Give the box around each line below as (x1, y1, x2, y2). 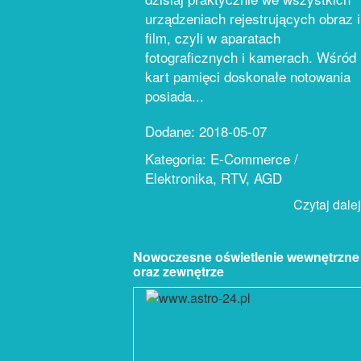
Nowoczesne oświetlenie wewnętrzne (133, 247, 359, 266)
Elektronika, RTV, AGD (145, 168, 282, 188)
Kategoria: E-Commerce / (145, 148, 298, 168)
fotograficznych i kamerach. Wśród (145, 47, 356, 67)
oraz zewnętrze (133, 262, 224, 280)
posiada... (145, 85, 204, 106)
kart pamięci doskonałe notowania (145, 66, 351, 86)
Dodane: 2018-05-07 (145, 121, 267, 141)
